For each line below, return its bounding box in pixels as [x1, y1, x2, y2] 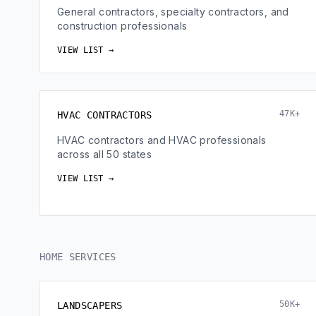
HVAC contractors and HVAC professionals [57, 134, 267, 146]
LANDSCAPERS [57, 300, 123, 311]
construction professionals [57, 20, 188, 32]
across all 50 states [57, 148, 152, 160]
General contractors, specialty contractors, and [57, 6, 289, 18]
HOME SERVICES [39, 251, 116, 262]
